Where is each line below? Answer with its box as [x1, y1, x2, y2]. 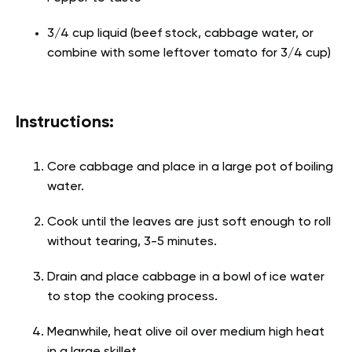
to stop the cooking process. [47, 291, 218, 304]
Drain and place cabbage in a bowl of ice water [47, 271, 324, 284]
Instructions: [16, 114, 114, 132]
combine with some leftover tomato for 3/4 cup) [47, 47, 331, 60]
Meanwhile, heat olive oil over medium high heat [47, 326, 324, 339]
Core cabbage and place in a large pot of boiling [47, 161, 333, 174]
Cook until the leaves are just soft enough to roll [47, 216, 331, 229]
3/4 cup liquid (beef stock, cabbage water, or [47, 27, 313, 41]
